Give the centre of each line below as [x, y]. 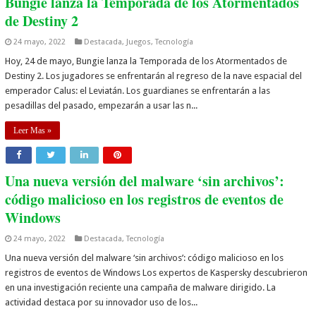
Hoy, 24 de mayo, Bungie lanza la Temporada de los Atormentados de [146, 61]
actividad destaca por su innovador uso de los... [102, 302]
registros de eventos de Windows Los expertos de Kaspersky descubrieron [157, 272]
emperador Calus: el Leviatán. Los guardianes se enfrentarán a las [138, 90]
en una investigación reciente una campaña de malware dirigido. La [141, 287]
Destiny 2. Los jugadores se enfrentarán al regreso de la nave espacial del [154, 75]
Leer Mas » [33, 130]
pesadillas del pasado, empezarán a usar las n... [102, 105]
